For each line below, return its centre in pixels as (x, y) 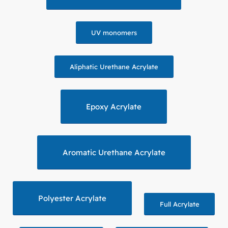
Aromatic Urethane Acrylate (114, 152)
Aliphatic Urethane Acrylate (114, 66)
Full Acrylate (179, 204)
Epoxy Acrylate (114, 106)
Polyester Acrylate (73, 198)
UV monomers (114, 32)
